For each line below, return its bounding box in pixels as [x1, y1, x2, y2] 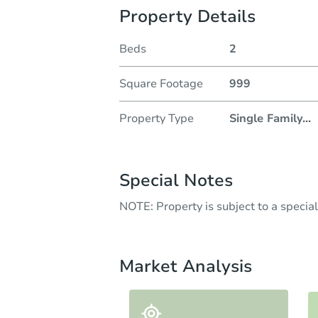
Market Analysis [119, 254, 252, 278]
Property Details [119, 4, 256, 28]
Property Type [119, 110, 194, 126]
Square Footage [119, 75, 203, 92]
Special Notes [119, 168, 233, 192]
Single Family [229, 110, 302, 126]
